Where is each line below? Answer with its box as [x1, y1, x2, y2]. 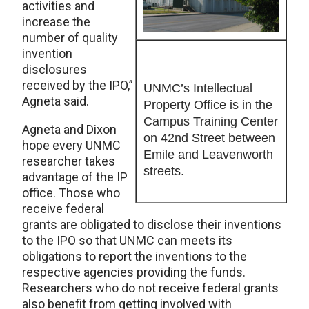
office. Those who [22, 186, 120, 200]
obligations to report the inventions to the [22, 249, 247, 263]
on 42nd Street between [143, 131, 275, 145]
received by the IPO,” [22, 78, 133, 92]
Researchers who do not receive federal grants [22, 281, 279, 295]
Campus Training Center [143, 114, 278, 128]
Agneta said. [22, 94, 89, 108]
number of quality [22, 30, 118, 45]
